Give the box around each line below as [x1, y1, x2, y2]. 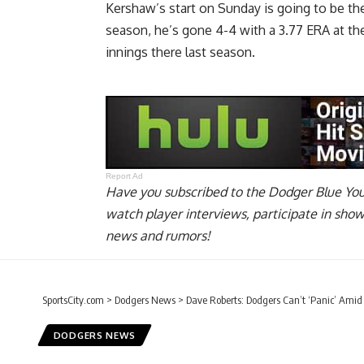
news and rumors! [106, 227, 210, 245]
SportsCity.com [42, 293, 104, 307]
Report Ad [106, 171, 144, 181]
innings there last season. [106, 44, 255, 61]
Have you [106, 184, 164, 201]
